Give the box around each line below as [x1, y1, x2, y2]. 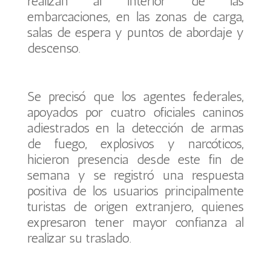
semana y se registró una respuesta [27, 168, 244, 183]
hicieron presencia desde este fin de [27, 152, 244, 167]
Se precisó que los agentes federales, [27, 89, 244, 104]
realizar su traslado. [27, 230, 131, 246]
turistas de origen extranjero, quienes [27, 199, 244, 214]
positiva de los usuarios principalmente [27, 183, 244, 198]
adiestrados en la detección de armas [27, 120, 244, 135]
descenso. [27, 41, 80, 56]
